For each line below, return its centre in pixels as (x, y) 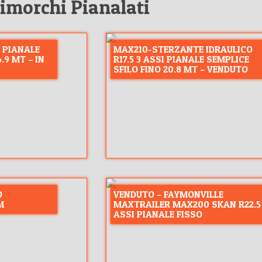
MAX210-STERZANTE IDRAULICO (183, 49)
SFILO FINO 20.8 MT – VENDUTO (181, 69)
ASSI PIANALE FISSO (158, 214)
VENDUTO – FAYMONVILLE (169, 194)
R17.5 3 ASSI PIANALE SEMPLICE (182, 59)
